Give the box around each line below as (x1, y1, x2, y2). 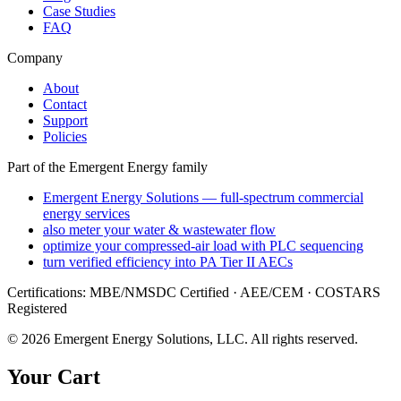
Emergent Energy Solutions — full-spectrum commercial (43, 189, 363, 205)
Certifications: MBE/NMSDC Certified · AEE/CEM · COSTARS (7, 284, 380, 300)
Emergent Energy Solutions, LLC (54, 330, 244, 346)
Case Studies (43, 3, 115, 19)
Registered (7, 300, 67, 316)
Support (43, 112, 88, 128)
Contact (43, 96, 87, 112)
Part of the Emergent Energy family (7, 158, 208, 175)
